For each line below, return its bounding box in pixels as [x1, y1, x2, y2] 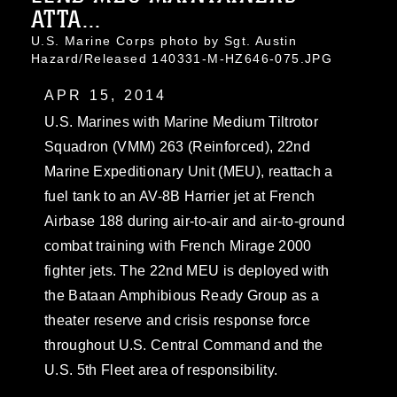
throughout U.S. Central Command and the [44, 337, 323, 353]
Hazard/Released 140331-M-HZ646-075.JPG [31, 51, 333, 66]
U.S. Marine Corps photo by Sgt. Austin [31, 33, 298, 48]
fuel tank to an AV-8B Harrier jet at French [44, 188, 315, 204]
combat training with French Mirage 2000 [44, 237, 312, 253]
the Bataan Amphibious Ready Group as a [44, 287, 320, 303]
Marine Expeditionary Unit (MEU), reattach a [44, 163, 333, 179]
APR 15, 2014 [44, 87, 167, 103]
